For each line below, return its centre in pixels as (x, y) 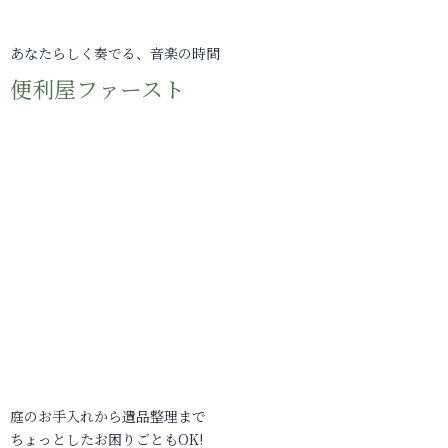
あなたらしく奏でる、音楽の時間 (115, 53)
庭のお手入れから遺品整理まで (108, 416)
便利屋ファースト (97, 88)
